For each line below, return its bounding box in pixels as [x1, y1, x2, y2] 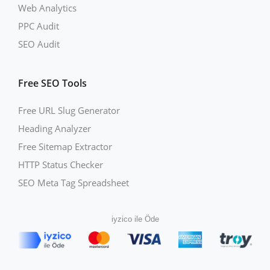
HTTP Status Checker [18, 159, 103, 171]
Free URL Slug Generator [18, 104, 120, 117]
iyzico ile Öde [111, 215, 159, 224]
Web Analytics [18, 2, 77, 14]
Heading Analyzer [18, 122, 91, 135]
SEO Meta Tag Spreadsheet [18, 177, 129, 189]
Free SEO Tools [18, 77, 87, 90]
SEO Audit [18, 38, 60, 51]
